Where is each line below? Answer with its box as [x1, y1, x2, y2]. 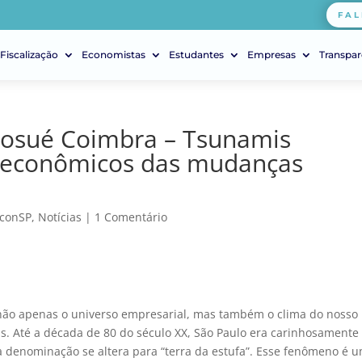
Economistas [82, 48, 145, 61]
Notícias [38, 209, 82, 225]
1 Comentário [95, 209, 168, 225]
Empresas [247, 48, 296, 61]
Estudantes [169, 48, 224, 61]
